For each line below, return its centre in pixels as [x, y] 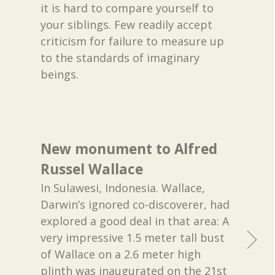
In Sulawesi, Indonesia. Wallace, [123, 188]
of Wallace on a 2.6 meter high [121, 254]
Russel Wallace [92, 169]
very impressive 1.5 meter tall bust [133, 238]
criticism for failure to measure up [133, 41]
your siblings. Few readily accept [127, 24]
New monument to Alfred [129, 149]
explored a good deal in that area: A [135, 221]
